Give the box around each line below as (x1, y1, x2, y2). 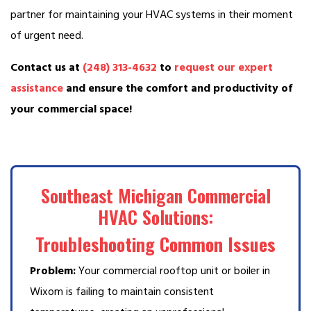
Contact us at (10, 60, 83, 76)
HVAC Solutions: (98, 203, 213, 231)
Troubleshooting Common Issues (35, 230, 276, 258)
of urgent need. (10, 28, 83, 44)
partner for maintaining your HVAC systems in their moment (10, 7, 293, 23)
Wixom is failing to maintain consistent (30, 284, 214, 300)
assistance (10, 81, 63, 96)
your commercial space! (10, 101, 132, 117)
